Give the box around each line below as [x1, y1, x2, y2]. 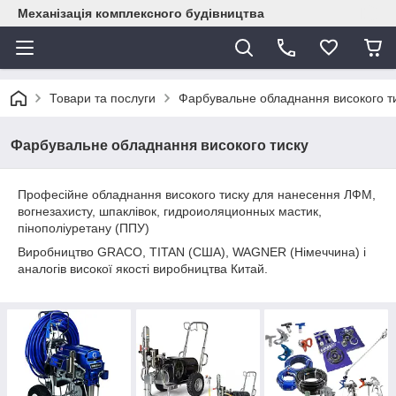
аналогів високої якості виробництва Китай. [18, 262, 268, 276]
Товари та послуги [49, 91, 156, 105]
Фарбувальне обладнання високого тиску [11, 138, 308, 153]
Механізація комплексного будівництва [18, 6, 264, 20]
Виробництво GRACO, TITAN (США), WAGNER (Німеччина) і [18, 245, 366, 259]
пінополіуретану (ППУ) [18, 221, 149, 235]
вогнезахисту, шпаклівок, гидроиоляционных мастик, [18, 204, 322, 218]
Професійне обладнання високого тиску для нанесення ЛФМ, [18, 187, 376, 202]
